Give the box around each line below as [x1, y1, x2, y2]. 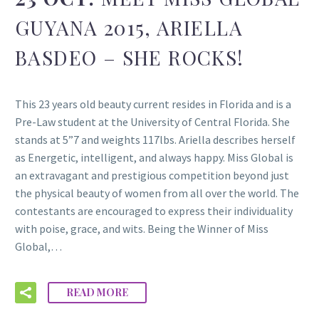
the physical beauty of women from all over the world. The [15, 185, 299, 200]
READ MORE [66, 286, 128, 300]
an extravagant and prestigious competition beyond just [15, 167, 289, 182]
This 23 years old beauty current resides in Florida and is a [15, 96, 291, 111]
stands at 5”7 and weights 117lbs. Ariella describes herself [15, 132, 296, 147]
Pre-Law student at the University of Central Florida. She [15, 114, 290, 129]
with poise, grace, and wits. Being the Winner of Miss [15, 221, 268, 236]
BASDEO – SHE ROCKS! [15, 43, 244, 70]
